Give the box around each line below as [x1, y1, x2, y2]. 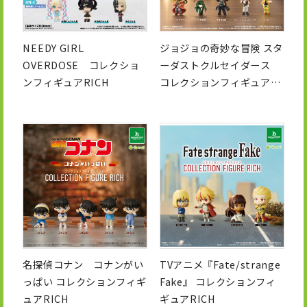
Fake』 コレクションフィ [159, 273, 276, 288]
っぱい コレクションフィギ [23, 273, 147, 288]
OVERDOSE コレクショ [23, 57, 140, 72]
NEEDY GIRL [23, 40, 84, 55]
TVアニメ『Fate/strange [159, 256, 281, 271]
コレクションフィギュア [159, 74, 271, 89]
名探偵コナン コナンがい [23, 256, 144, 271]
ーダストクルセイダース [159, 57, 281, 72]
